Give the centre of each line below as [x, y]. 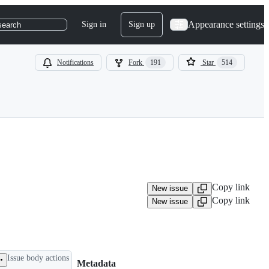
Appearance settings [226, 24]
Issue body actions [38, 258]
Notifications [75, 62]
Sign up [142, 24]
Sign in [94, 24]
